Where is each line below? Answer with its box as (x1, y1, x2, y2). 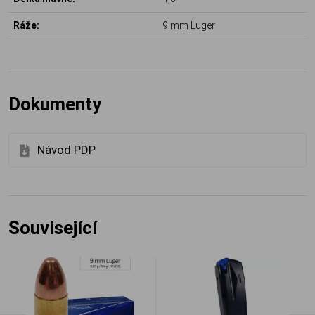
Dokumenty (8, 93, 101, 116)
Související (8, 217, 97, 240)
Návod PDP (37, 142, 96, 158)
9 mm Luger (162, 19, 215, 32)
